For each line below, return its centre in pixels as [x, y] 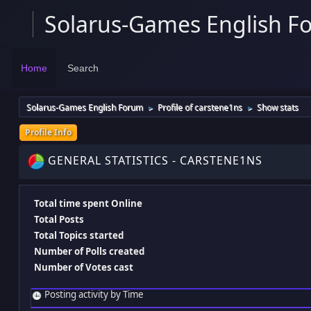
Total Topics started [79, 236]
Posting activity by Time [93, 295]
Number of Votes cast [84, 268]
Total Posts [59, 220]
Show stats [278, 108]
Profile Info [48, 133]
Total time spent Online [88, 204]
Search [83, 68]
